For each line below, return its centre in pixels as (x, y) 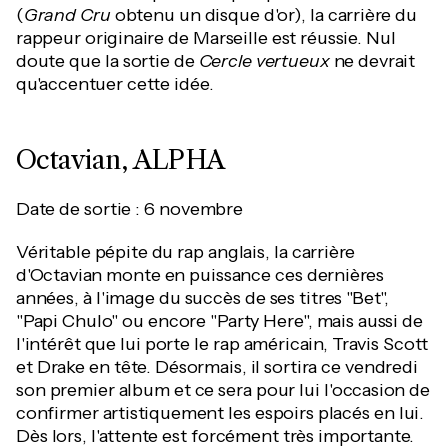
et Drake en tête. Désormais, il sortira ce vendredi (217, 367)
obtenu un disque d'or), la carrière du (264, 15)
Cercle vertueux (264, 61)
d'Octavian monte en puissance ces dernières (200, 275)
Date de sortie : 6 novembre (129, 209)
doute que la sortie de (107, 61)
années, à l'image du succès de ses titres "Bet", (203, 298)
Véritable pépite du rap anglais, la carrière (186, 252)
